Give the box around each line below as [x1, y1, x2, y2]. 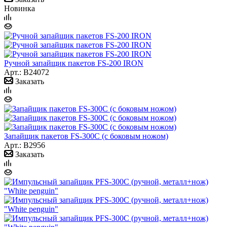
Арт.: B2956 [4, 140, 45, 149]
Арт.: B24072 [4, 67, 49, 77]
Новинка [4, 4, 35, 13]
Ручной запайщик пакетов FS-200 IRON [4, 58, 143, 67]
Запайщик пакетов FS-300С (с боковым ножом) [4, 131, 168, 140]
